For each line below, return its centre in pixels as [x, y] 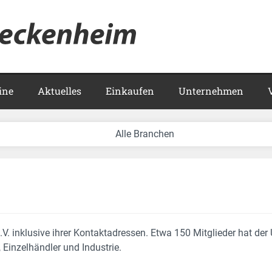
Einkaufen [130, 91]
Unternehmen [211, 91]
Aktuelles [59, 91]
